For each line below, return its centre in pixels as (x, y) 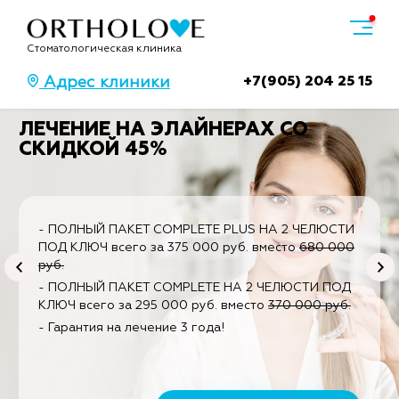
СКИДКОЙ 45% (93, 150)
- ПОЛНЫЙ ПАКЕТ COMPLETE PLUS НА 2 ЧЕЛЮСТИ (196, 230)
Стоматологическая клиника (104, 49)
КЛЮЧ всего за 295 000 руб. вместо (153, 305)
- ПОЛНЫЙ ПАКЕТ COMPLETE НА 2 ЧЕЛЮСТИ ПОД (195, 288)
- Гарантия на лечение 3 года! (131, 328)
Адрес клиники (105, 83)
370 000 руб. (309, 305)
